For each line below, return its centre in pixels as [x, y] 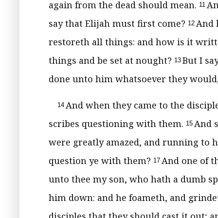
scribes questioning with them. [117, 124]
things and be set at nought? [111, 60]
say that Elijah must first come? [118, 23]
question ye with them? [101, 161]
